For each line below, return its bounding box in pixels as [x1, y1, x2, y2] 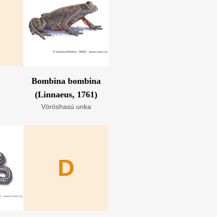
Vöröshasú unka [41, 103, 91, 110]
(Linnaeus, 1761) [34, 90, 97, 99]
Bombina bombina [31, 76, 101, 86]
